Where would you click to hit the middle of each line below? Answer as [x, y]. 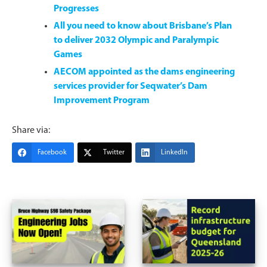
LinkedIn [174, 152]
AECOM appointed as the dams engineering [144, 72]
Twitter [114, 152]
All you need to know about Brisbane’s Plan [143, 26]
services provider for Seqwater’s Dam [131, 86]
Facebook [52, 152]
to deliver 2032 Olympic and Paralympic [136, 40]
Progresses [76, 9]
